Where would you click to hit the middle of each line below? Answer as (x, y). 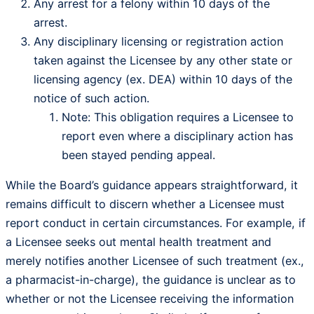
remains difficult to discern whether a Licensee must (145, 204)
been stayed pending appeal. (140, 155)
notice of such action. (91, 98)
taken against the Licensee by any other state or (163, 60)
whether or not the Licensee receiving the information (150, 298)
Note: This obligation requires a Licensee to (178, 117)
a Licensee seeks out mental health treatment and (138, 241)
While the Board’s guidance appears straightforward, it (152, 185)
